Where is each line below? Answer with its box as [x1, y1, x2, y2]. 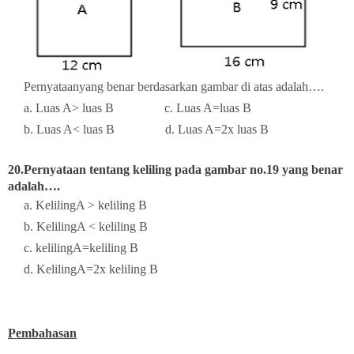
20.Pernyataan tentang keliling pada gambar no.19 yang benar [8, 162, 343, 176]
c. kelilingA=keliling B [8, 240, 138, 254]
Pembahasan [8, 326, 77, 340]
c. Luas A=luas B [164, 100, 251, 115]
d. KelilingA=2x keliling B [8, 262, 158, 276]
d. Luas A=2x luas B [165, 122, 269, 136]
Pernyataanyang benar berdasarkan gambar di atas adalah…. [8, 79, 324, 93]
